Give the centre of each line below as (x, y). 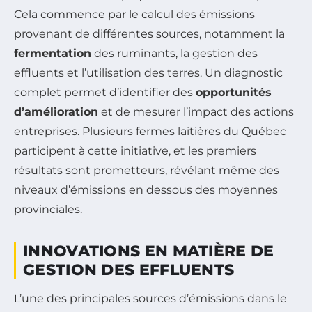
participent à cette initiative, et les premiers (135, 151)
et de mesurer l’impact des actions (196, 112)
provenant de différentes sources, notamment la (149, 34)
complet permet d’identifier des (105, 93)
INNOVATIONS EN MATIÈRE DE (149, 251)
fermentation (53, 54)
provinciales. (48, 210)
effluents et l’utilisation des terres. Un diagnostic (148, 73)
